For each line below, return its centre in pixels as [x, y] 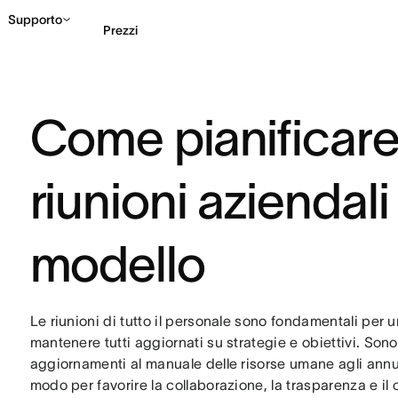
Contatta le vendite [327, 103]
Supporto [35, 20]
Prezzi [120, 30]
